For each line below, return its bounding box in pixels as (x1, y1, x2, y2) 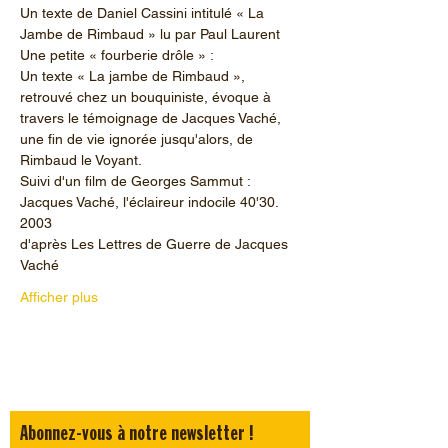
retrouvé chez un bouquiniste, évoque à (20, 88, 275, 105)
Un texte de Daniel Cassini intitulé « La (20, 4, 268, 21)
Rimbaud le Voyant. (20, 151, 142, 168)
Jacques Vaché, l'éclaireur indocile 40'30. (20, 193, 282, 210)
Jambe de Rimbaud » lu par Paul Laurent (20, 25, 280, 42)
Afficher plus (20, 288, 98, 305)
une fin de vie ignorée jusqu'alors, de (20, 130, 257, 147)
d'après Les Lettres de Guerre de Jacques (20, 235, 292, 252)
